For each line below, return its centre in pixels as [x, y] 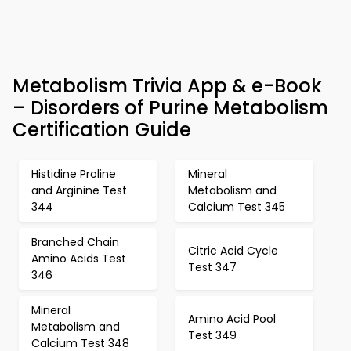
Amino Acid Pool [232, 318]
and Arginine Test [79, 190]
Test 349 [212, 335]
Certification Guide [102, 130]
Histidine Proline [74, 174]
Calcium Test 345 [237, 207]
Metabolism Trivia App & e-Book [167, 86]
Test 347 [212, 267]
